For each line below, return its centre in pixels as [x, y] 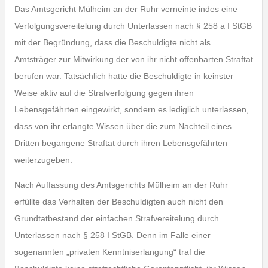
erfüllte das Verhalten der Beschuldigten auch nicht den [118, 202]
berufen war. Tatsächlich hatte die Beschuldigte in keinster [124, 76]
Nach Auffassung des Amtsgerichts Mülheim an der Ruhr [121, 185]
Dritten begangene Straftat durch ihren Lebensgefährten [121, 143]
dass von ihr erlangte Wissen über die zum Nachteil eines [123, 126]
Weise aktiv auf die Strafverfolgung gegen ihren [104, 93]
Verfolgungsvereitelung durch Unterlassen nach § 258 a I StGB [133, 26]
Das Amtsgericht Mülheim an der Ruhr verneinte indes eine [126, 9]
